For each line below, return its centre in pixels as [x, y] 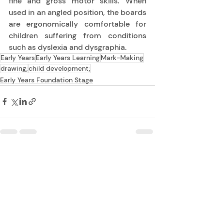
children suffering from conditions [77, 35]
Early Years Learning [68, 57]
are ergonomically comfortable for [77, 24]
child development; [59, 68]
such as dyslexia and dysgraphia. [69, 47]
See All [144, 156]
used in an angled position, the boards [77, 12]
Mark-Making [122, 57]
